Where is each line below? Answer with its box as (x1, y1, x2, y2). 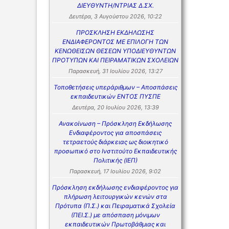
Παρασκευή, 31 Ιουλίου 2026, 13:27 (68, 67, 163, 75)
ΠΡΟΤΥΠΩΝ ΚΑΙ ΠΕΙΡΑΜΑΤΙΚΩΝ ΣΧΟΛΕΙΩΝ (52, 56, 178, 64)
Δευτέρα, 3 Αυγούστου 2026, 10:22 (68, 13, 162, 20)
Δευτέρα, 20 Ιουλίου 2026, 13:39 (72, 104, 159, 111)
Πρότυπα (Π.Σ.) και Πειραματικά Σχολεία (55, 202, 175, 210)
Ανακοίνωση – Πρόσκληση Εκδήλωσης (59, 120, 172, 128)
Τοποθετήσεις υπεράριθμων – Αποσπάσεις (53, 83, 177, 91)
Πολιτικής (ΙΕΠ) (93, 156, 138, 165)
